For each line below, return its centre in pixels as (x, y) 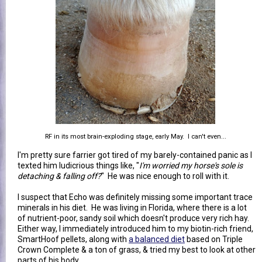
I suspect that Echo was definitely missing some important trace (135, 197)
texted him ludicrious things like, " (78, 165)
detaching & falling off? (59, 176)
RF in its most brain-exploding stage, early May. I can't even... (135, 136)
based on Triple (214, 239)
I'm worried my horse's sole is (191, 165)
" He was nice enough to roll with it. (165, 176)
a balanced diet (157, 239)
